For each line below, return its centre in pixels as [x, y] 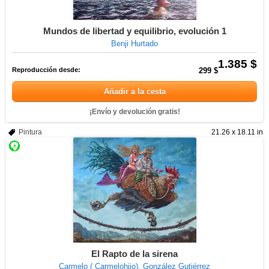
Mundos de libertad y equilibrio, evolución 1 [134, 31]
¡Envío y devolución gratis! [134, 112]
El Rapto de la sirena [134, 254]
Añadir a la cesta [134, 92]
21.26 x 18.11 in [237, 132]
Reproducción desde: [46, 70]
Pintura [30, 132]
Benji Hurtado [134, 44]
